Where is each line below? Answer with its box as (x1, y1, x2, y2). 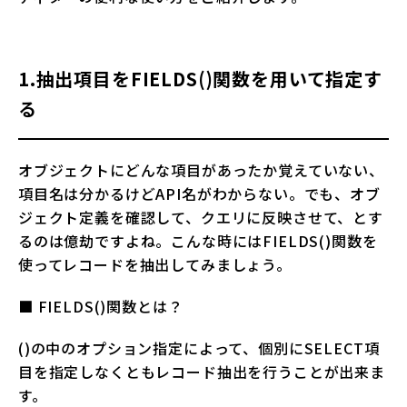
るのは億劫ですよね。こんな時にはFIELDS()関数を (18, 230, 378, 253)
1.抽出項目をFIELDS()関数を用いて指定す (18, 65, 382, 93)
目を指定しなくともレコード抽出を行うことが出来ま (18, 361, 385, 383)
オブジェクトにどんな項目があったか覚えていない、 (18, 159, 384, 182)
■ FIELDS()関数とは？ (18, 295, 184, 318)
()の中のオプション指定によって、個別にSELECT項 (18, 337, 380, 360)
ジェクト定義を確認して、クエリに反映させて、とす (18, 206, 383, 229)
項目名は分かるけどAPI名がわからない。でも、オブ (18, 183, 381, 205)
